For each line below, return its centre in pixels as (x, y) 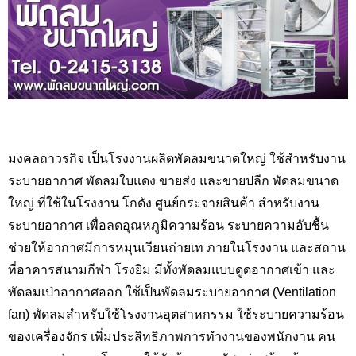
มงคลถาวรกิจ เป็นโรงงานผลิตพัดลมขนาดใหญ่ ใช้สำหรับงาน (177, 158)
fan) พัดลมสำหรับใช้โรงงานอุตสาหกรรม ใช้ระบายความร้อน (176, 313)
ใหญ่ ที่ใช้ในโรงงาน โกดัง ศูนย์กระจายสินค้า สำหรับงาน (164, 202)
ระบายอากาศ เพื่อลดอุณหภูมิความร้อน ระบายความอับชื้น (168, 224)
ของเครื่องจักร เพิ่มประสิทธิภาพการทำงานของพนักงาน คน (172, 336)
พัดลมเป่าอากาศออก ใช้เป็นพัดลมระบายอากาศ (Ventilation (172, 291)
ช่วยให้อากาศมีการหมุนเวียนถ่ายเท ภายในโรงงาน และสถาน (177, 247)
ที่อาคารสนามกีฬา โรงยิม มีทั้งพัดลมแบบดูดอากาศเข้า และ (172, 269)
